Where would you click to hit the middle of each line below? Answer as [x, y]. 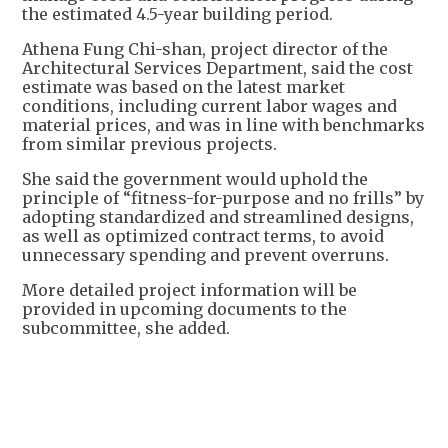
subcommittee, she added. [126, 328]
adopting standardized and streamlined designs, [218, 217]
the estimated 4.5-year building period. [177, 14]
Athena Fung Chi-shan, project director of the [205, 49]
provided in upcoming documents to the [184, 309]
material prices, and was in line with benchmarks [223, 125]
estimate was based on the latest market [183, 87]
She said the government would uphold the [195, 179]
